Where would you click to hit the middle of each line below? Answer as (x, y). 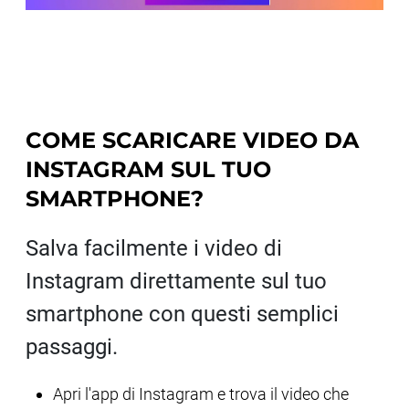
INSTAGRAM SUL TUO (148, 169)
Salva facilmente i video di (154, 248)
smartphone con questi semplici (182, 314)
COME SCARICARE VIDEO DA (192, 140)
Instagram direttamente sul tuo (176, 281)
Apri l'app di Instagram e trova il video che (201, 394)
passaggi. (72, 347)
